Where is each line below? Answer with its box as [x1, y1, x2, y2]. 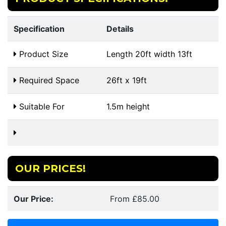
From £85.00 [110, 194, 159, 204]
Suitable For [17, 101, 65, 111]
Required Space [17, 75, 79, 85]
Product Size [17, 49, 68, 59]
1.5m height [106, 101, 150, 111]
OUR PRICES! [15, 162, 86, 175]
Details [106, 24, 134, 34]
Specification [14, 24, 65, 34]
